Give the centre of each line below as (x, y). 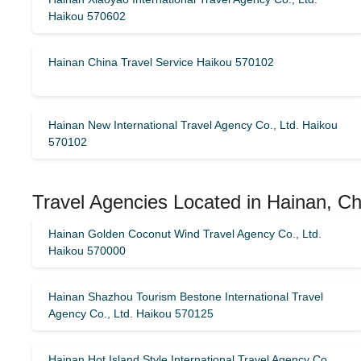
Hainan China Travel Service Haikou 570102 (161, 62)
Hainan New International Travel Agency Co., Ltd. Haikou (193, 125)
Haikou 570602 (87, 16)
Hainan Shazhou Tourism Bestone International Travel (186, 297)
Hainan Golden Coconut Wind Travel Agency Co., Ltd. (185, 234)
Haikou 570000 (87, 251)
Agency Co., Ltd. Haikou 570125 (131, 313)
